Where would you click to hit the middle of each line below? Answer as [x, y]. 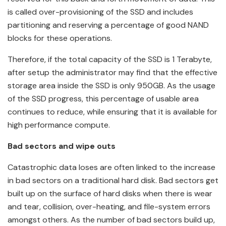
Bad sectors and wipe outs [62, 146]
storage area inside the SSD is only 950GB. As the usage [111, 86]
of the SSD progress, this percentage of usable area [103, 99]
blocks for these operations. [60, 38]
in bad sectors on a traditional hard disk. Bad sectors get [113, 181]
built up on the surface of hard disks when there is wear [110, 194]
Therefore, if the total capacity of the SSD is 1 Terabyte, [110, 60]
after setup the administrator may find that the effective [112, 73]
